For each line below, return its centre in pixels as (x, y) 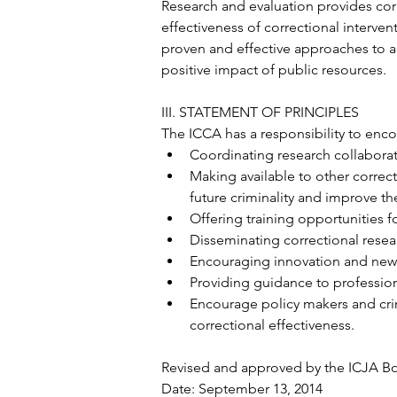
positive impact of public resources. (274, 70)
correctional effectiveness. (272, 325)
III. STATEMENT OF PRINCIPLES (260, 112)
